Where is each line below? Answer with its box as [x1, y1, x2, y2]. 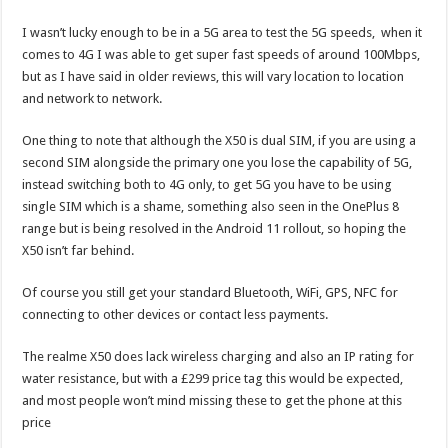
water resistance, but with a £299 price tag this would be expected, [22, 370, 404, 386]
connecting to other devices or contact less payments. [22, 306, 329, 322]
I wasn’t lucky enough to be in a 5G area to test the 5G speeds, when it [22, 24, 423, 40]
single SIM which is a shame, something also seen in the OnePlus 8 [22, 198, 400, 214]
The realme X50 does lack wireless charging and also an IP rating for [22, 348, 415, 364]
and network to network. [22, 90, 166, 106]
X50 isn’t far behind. [22, 242, 135, 258]
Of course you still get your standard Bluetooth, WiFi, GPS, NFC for [22, 284, 399, 300]
